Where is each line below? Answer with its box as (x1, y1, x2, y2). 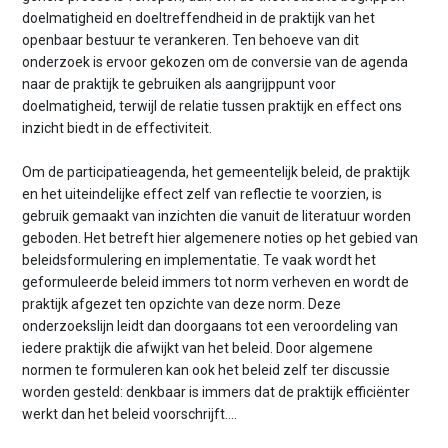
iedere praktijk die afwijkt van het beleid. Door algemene (22, 340, 374, 357)
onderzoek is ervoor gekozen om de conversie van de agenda (22, 54, 409, 71)
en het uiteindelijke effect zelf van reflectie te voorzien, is (22, 186, 383, 203)
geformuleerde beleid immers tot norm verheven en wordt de (22, 274, 410, 291)
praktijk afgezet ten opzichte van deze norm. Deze (22, 296, 342, 313)
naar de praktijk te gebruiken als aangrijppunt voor (22, 76, 337, 93)
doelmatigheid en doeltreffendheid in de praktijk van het (22, 10, 376, 27)
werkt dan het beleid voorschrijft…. (22, 406, 238, 423)
